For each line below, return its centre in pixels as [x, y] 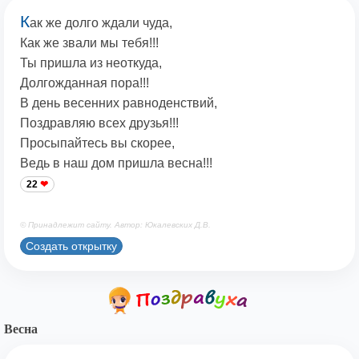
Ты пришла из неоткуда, [91, 63]
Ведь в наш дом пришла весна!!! [116, 163]
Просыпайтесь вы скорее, [97, 143]
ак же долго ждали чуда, [101, 23]
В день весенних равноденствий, [119, 103]
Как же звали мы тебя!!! [89, 43]
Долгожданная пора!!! [85, 83]
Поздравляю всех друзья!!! [99, 123]
